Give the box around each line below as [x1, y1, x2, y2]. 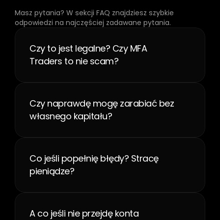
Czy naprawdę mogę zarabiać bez [29, 97, 174, 110]
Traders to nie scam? [29, 55, 118, 67]
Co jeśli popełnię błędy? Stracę [29, 152, 159, 165]
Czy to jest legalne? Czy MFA [29, 42, 147, 55]
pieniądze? [29, 165, 74, 177]
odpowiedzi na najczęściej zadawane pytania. [15, 18, 171, 27]
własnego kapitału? [29, 110, 112, 122]
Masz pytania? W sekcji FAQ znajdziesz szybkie [15, 8, 174, 18]
